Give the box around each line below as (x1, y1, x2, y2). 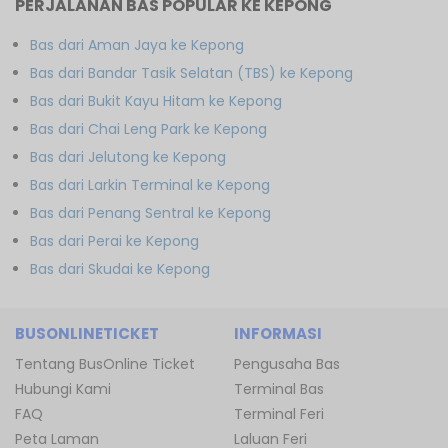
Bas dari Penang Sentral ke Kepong (30, 202, 271, 223)
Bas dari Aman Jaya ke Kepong (30, 34, 244, 55)
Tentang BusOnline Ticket (15, 353, 195, 374)
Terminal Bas (234, 378, 324, 399)
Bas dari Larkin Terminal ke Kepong (30, 174, 270, 195)
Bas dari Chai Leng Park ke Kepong (30, 118, 267, 139)
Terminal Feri (234, 403, 324, 424)
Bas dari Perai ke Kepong (30, 230, 199, 251)
